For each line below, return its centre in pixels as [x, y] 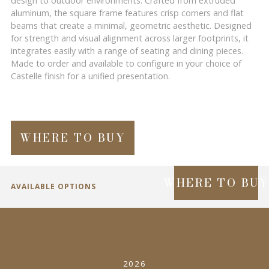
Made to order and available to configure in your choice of [126, 63]
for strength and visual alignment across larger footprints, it [130, 38]
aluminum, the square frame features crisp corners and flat [127, 13]
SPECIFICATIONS [57, 228]
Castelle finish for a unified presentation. [90, 76]
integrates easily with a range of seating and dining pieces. [127, 51]
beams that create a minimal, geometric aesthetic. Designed [131, 26]
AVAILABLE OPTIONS [53, 186]
